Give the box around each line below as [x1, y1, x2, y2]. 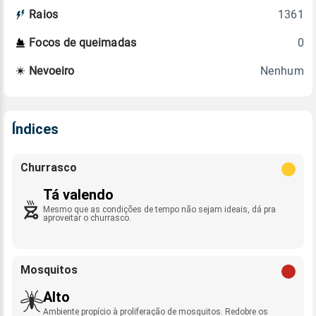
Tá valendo [43, 186, 114, 203]
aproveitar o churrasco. [43, 212, 131, 223]
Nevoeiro [29, 64, 75, 78]
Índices [12, 120, 59, 138]
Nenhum [260, 63, 304, 78]
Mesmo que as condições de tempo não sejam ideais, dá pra [43, 204, 276, 214]
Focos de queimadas [29, 36, 137, 50]
